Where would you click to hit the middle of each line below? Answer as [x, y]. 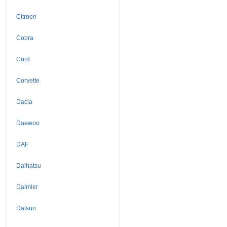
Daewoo [28, 123]
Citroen [26, 16]
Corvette [28, 80]
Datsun [26, 208]
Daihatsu [28, 165]
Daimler [27, 187]
